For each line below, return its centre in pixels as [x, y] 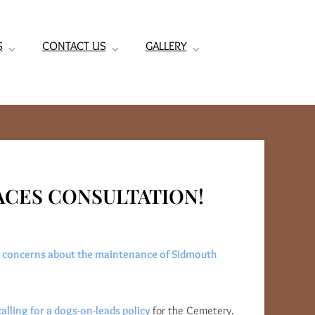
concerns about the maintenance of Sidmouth [109, 255]
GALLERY [166, 46]
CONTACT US [74, 46]
